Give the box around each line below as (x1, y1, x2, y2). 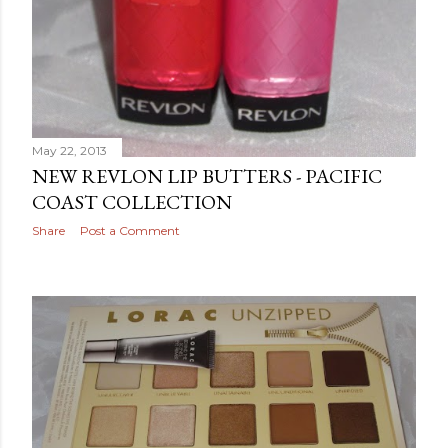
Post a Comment (80, 222, 180, 238)
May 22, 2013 (32, 142, 107, 158)
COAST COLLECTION (32, 188, 232, 215)
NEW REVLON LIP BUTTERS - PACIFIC (32, 162, 382, 189)
